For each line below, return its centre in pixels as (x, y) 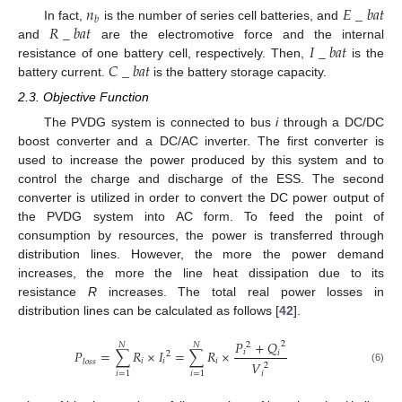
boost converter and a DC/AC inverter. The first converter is (201, 141)
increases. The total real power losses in (240, 292)
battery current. (63, 71)
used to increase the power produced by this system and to (201, 160)
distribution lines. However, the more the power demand (201, 254)
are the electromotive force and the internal (238, 34)
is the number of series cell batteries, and (221, 15)
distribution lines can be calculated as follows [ (149, 311)
